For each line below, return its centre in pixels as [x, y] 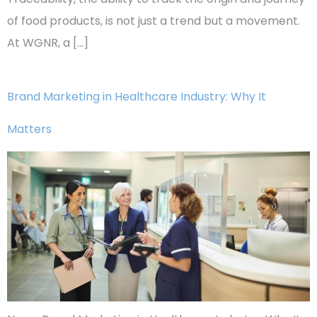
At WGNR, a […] [48, 43]
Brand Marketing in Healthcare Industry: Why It [137, 97]
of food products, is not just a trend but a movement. [154, 21]
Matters [29, 129]
